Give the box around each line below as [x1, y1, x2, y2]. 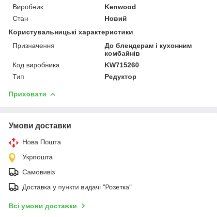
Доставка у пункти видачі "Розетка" [22, 183, 132, 191]
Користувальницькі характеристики [9, 28, 133, 36]
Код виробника [13, 61, 60, 69]
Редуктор [105, 72, 137, 80]
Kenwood [105, 2, 137, 11]
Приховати [9, 90, 46, 98]
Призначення [13, 41, 55, 49]
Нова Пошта [22, 138, 61, 146]
